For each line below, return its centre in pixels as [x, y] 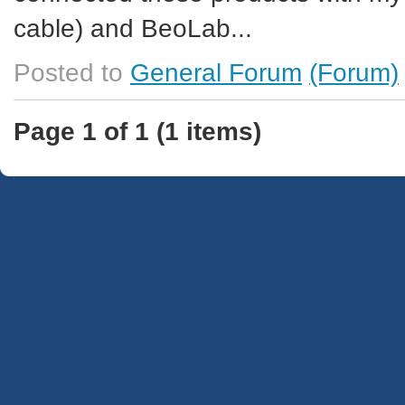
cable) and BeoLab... [133, 28]
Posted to [72, 72]
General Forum [216, 72]
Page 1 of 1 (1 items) [137, 131]
